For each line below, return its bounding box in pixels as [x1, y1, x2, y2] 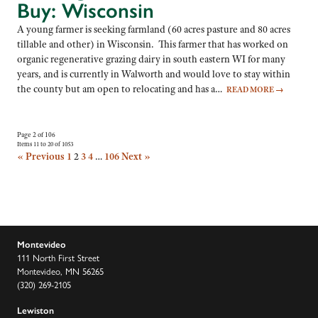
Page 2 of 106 [17, 131, 55, 140]
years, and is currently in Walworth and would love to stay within [17, 67, 290, 81]
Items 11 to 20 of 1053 [17, 140, 73, 149]
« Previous [17, 150, 65, 163]
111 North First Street [17, 251, 99, 265]
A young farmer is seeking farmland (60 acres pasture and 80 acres [17, 23, 290, 36]
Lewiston [17, 305, 54, 316]
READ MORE [226, 84, 275, 95]
